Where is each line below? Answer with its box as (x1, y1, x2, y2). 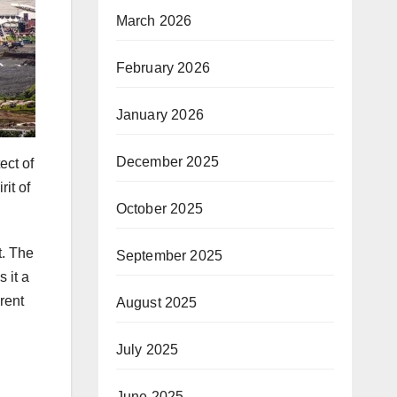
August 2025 (115, 295, 198, 311)
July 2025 (115, 342, 179, 358)
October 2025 (115, 201, 203, 217)
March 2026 (115, 13, 192, 29)
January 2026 (115, 107, 204, 123)
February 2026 (115, 60, 211, 76)
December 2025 (115, 154, 220, 170)
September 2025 (115, 248, 223, 264)
